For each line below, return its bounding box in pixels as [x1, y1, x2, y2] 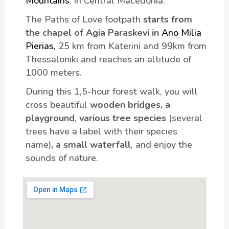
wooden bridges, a [89, 98, 170, 111]
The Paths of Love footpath [25, 13, 143, 26]
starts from [143, 13, 192, 26]
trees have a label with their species [25, 125, 177, 138]
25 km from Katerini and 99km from [55, 40, 207, 53]
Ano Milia [161, 27, 201, 39]
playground [25, 111, 75, 124]
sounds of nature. [25, 151, 98, 164]
